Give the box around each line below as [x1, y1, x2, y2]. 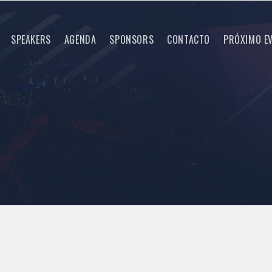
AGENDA [64, 32, 97, 47]
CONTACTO [167, 32, 210, 47]
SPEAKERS [10, 32, 51, 47]
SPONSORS [109, 32, 154, 47]
